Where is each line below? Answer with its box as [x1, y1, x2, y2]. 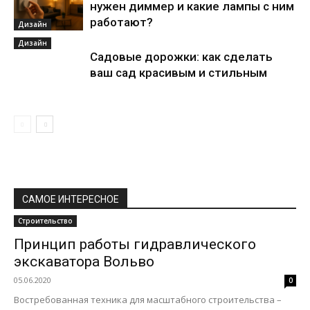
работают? [90, 15, 153, 29]
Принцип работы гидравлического [14, 236, 256, 253]
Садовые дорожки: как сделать [90, 50, 273, 64]
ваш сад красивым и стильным [90, 66, 267, 80]
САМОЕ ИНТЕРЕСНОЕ [22, 194, 119, 205]
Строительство [18, 216, 73, 226]
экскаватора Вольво [14, 253, 154, 270]
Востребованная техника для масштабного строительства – [14, 293, 282, 306]
